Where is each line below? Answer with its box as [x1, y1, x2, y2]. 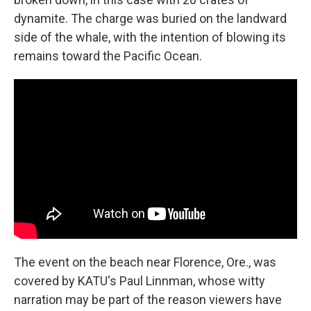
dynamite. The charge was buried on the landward [14, 11, 287, 26]
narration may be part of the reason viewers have [14, 292, 282, 307]
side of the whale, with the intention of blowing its [14, 30, 286, 45]
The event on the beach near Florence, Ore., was [14, 254, 276, 269]
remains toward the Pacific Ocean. [14, 49, 202, 64]
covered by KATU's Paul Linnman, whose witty [14, 273, 265, 288]
